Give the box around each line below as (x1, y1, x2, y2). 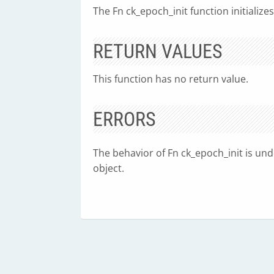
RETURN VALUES (93, 40, 223, 63)
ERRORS (93, 108, 156, 131)
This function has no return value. (93, 72, 248, 86)
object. (93, 161, 124, 175)
